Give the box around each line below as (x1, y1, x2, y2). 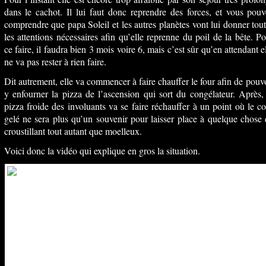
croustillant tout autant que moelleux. (4, 125, 142, 137)
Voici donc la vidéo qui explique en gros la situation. (4, 144, 200, 157)
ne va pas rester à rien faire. (4, 55, 106, 68)
